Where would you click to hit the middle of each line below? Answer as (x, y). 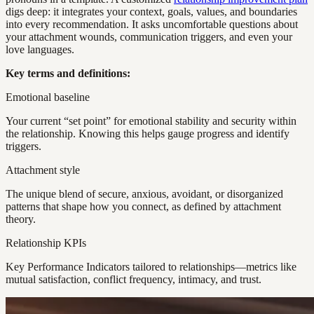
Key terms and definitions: (68, 74)
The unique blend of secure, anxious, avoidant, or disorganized (144, 194)
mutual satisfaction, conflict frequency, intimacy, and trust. (134, 280)
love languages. (40, 50)
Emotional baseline (48, 97)
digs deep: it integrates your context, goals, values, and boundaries (151, 12)
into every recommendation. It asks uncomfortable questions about (152, 25)
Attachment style (43, 170)
